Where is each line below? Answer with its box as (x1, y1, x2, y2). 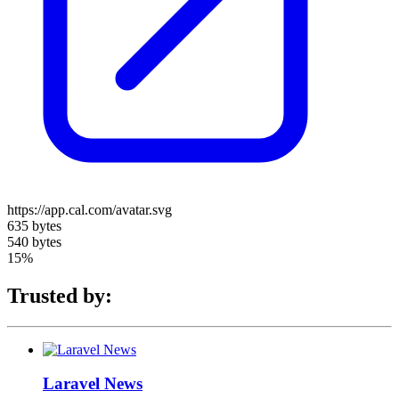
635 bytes (7, 217, 61, 233)
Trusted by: (7, 283, 112, 307)
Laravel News (43, 374, 142, 394)
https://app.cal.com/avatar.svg (7, 201, 172, 217)
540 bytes (7, 233, 61, 249)
